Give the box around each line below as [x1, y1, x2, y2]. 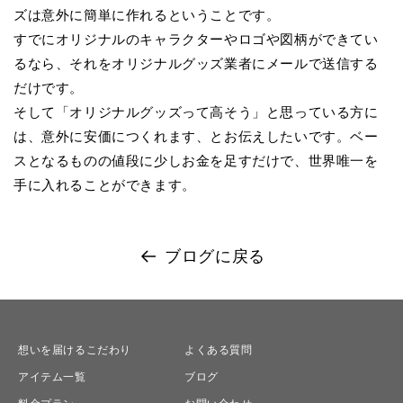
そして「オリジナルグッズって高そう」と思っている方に [13, 103, 379, 121]
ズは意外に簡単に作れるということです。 [13, 6, 281, 24]
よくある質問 [184, 344, 253, 357]
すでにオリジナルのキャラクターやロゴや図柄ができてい [13, 31, 379, 49]
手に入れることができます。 [13, 176, 196, 194]
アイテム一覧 [18, 370, 86, 383]
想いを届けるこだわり [18, 344, 131, 357]
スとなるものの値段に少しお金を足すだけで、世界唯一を [13, 152, 379, 170]
